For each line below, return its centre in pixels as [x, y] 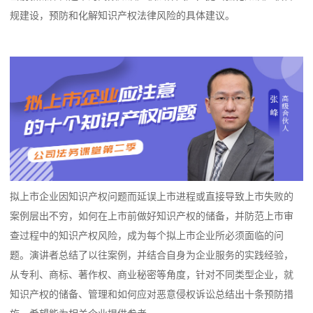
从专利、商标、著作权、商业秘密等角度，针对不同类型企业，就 [152, 275]
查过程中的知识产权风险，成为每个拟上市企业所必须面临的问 [147, 236]
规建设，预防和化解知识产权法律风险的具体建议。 [123, 16]
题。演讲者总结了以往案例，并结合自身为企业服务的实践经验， [152, 255]
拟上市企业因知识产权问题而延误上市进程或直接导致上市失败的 [152, 197]
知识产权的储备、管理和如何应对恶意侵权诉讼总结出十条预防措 [152, 294]
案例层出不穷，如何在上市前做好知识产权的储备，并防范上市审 [152, 216]
